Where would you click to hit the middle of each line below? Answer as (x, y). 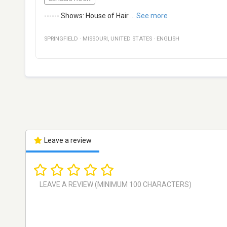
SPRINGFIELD (61, 39)
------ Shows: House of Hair (86, 16)
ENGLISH (168, 39)
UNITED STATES (131, 39)
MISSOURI (95, 39)
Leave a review (67, 141)
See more (152, 16)
